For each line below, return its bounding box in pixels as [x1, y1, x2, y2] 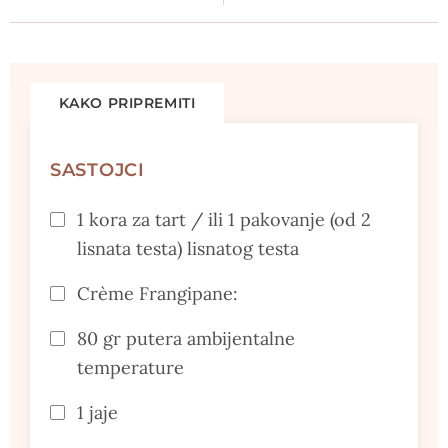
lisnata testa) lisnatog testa [77, 236, 299, 260]
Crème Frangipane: [77, 281, 238, 305]
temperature [77, 355, 184, 379]
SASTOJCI [50, 158, 145, 181]
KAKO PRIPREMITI [58, 93, 196, 112]
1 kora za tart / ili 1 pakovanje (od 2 [77, 207, 371, 231]
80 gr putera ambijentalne [77, 326, 295, 350]
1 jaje [77, 400, 118, 424]
